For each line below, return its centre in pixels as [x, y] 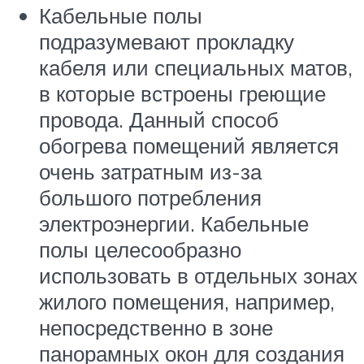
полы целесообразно [140, 249]
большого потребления [150, 197]
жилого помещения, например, [187, 301]
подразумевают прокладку [167, 41]
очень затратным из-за [150, 171]
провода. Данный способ [159, 119]
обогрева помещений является [189, 145]
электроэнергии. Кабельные [174, 223]
